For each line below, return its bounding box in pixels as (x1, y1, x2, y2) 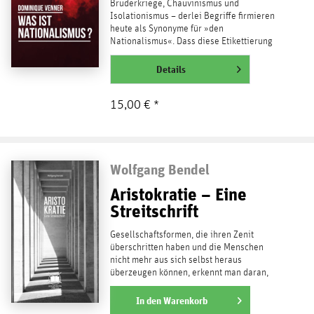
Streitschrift (109, 200, 198, 221)
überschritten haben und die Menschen (109, 242, 264, 252)
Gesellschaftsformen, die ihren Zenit (109, 229, 254, 240)
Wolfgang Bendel (109, 161, 210, 177)
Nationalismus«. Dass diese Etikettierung (109, 36, 273, 46)
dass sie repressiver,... (109, 280, 198, 290)
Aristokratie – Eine (109, 183, 247, 205)
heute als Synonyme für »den (109, 23, 224, 34)
